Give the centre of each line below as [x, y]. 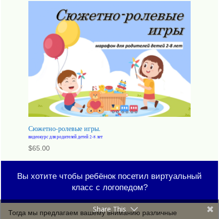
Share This [109, 209]
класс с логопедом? [109, 188]
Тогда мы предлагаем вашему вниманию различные [93, 213]
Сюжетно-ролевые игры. [65, 129]
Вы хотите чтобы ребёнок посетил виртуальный [109, 176]
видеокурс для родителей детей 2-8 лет [66, 137]
